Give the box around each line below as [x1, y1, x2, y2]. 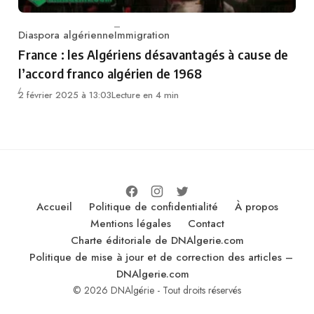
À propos [234, 199, 278, 215]
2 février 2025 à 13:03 [18, 88, 112, 102]
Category [18, 34, 62, 50]
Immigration [114, 27, 170, 43]
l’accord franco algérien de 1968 [18, 64, 203, 81]
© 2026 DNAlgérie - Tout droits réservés [73, 283, 241, 298]
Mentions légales [90, 216, 171, 232]
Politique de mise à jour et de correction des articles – [29, 250, 293, 266]
